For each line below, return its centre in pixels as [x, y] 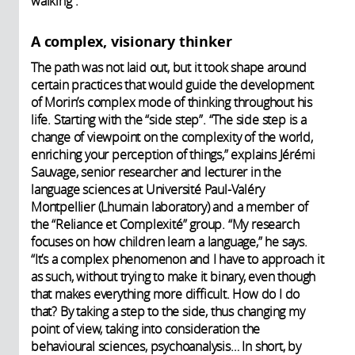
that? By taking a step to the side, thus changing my [168, 311]
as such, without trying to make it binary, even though [174, 276]
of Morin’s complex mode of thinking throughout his [172, 102]
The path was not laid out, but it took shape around [169, 67]
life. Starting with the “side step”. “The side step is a [169, 119]
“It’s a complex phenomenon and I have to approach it [177, 259]
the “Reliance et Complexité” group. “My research [165, 224]
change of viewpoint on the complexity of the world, [172, 137]
